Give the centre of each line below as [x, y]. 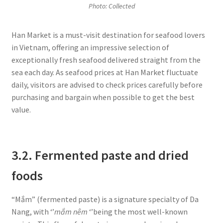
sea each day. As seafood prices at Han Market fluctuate [105, 72]
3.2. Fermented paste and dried [100, 156]
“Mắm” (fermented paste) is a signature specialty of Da [105, 199]
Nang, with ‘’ [33, 212]
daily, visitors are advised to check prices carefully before [107, 85]
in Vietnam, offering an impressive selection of [90, 47]
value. [21, 110]
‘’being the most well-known [137, 212]
